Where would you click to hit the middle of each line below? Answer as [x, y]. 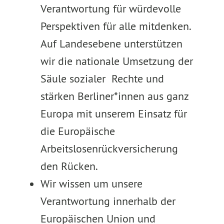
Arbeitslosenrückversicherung [109, 148]
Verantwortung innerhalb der [108, 201]
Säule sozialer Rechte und [102, 78]
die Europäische [77, 131]
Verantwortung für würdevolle [110, 8]
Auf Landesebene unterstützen [111, 43]
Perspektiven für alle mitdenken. [115, 26]
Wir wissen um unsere [91, 183]
